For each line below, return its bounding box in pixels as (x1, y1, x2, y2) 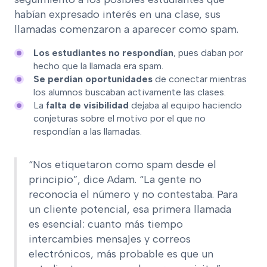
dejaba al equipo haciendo (129, 99, 242, 111)
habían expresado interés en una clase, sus (14, 7, 221, 21)
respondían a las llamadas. (33, 125, 142, 137)
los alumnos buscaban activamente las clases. (33, 86, 226, 98)
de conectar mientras (153, 73, 247, 85)
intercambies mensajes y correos (29, 232, 191, 246)
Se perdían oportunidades (33, 73, 153, 85)
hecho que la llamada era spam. (33, 60, 163, 72)
